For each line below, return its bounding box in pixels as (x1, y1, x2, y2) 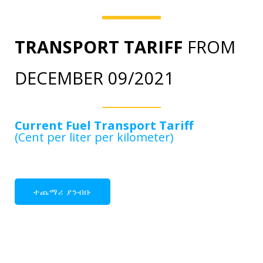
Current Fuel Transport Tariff (15, 117, 193, 133)
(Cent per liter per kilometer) (15, 129, 174, 145)
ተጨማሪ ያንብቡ (33, 186, 92, 197)
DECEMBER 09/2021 (15, 66, 174, 89)
